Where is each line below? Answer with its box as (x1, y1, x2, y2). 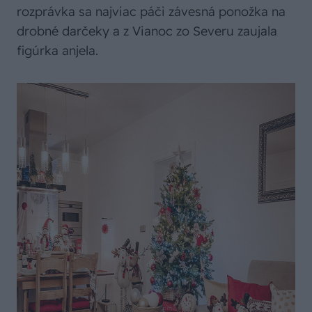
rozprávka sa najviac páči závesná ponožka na (17, 3, 286, 19)
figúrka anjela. (17, 42, 98, 58)
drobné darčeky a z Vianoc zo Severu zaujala (17, 23, 277, 39)
